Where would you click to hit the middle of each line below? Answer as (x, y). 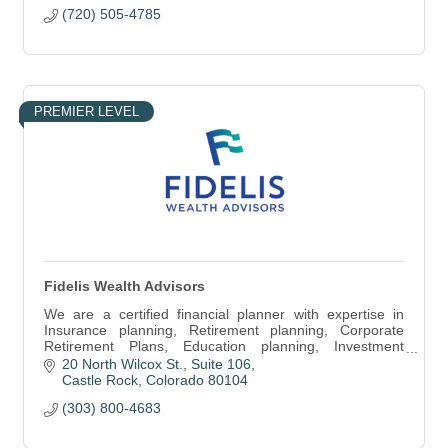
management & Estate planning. (145, 362)
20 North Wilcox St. (122, 364)
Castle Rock (99, 380)
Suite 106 (220, 364)
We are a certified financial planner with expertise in (224, 314)
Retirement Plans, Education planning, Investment (224, 346)
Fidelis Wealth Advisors (124, 286)
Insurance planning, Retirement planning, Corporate (224, 330)
